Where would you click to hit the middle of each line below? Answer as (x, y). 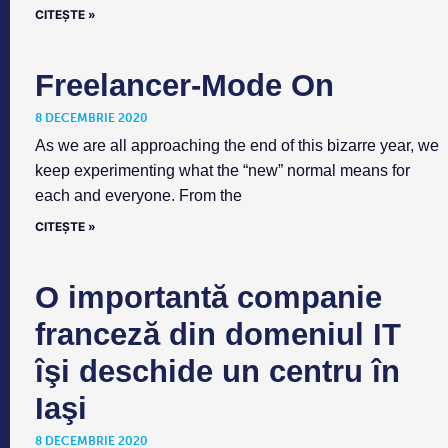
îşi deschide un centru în (217, 372)
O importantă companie (208, 298)
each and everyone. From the (138, 196)
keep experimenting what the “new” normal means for (222, 171)
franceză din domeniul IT (218, 335)
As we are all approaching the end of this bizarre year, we (237, 146)
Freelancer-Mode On (184, 86)
